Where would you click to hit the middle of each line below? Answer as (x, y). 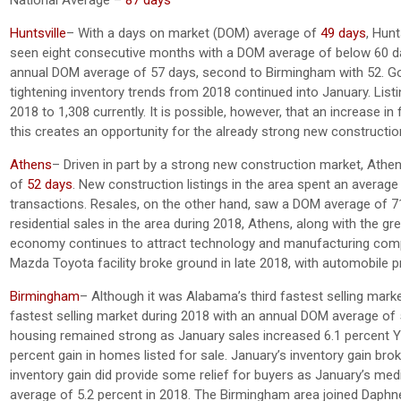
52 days (50, 184)
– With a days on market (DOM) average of (193, 33)
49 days (343, 33)
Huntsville (38, 33)
